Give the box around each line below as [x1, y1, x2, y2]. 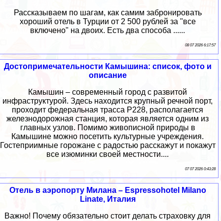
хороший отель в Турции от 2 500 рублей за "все [19, 17, 196, 26]
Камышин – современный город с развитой [28, 87, 187, 96]
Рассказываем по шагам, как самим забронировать [13, 8, 202, 17]
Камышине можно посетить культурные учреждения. [11, 132, 204, 141]
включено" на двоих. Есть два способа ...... [30, 26, 185, 35]
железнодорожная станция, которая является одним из [6, 114, 209, 123]
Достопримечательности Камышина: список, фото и [3, 62, 212, 71]
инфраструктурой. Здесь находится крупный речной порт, [2, 96, 213, 105]
